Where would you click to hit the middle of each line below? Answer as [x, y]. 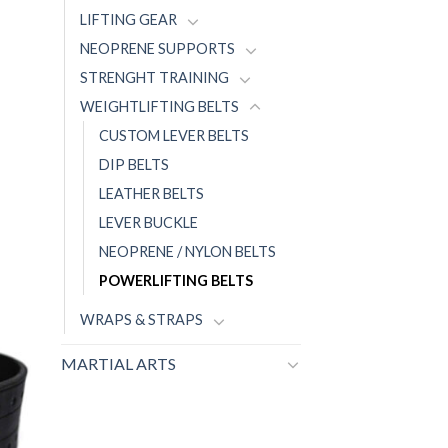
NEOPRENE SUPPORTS [157, 49]
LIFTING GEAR [128, 20]
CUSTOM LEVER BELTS [174, 136]
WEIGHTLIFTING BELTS [159, 107]
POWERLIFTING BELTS [176, 281]
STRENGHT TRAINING [154, 78]
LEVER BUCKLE [148, 223]
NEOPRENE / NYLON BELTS [187, 252]
